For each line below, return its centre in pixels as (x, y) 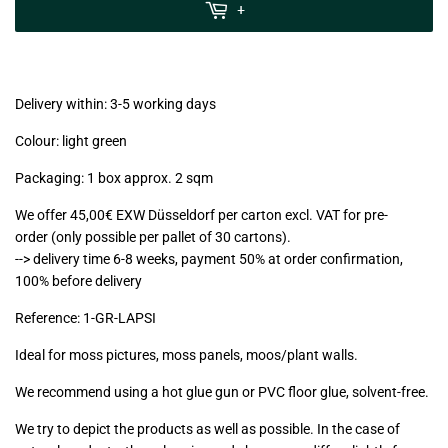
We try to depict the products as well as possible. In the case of (207, 428)
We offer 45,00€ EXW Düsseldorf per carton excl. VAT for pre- (201, 214)
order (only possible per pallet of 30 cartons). (153, 236)
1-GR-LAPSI (119, 317)
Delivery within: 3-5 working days (115, 103)
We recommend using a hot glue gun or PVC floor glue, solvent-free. (222, 391)
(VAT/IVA (58, 44)
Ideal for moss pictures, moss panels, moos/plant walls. (186, 354)
